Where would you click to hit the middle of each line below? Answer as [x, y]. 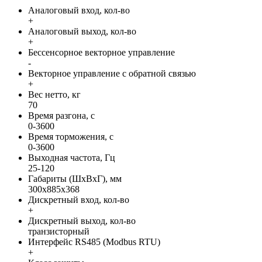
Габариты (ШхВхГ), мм [75, 179]
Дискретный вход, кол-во [79, 200]
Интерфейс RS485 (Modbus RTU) [94, 242]
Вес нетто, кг [54, 95]
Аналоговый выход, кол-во [82, 32]
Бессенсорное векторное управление [101, 53]
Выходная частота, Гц [72, 158]
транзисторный [59, 232]
